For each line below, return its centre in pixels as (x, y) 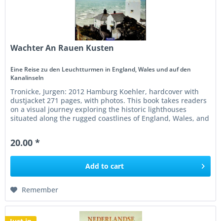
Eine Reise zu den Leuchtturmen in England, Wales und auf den (101, 69)
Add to (97, 166)
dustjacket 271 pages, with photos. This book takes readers (109, 100)
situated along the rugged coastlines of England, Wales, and (110, 118)
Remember (40, 189)
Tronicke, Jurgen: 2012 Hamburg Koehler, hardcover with (105, 91)
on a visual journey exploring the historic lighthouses (99, 109)
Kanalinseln (27, 77)
